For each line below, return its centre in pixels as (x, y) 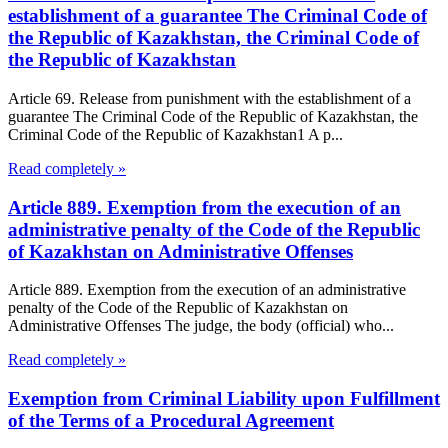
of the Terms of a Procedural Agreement (171, 421)
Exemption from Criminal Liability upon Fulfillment (224, 399)
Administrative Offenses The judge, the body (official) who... (201, 326)
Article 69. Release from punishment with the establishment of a (209, 98)
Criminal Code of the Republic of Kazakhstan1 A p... (175, 134)
